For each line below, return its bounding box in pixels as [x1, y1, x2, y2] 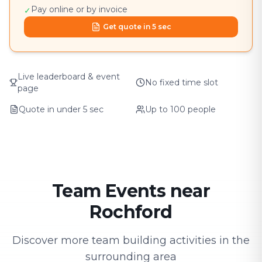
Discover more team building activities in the [12, 234, 250, 247]
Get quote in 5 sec [102, 22, 171, 31]
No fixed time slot [145, 77, 218, 88]
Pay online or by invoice [31, 4, 127, 15]
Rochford [89, 201, 173, 223]
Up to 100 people [145, 104, 216, 115]
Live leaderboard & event [17, 71, 120, 82]
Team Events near [51, 180, 211, 202]
